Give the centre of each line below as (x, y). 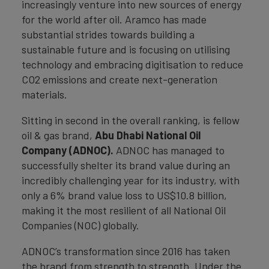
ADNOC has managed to (169, 150)
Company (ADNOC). (68, 150)
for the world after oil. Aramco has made (114, 19)
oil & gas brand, (58, 135)
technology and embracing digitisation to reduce (132, 64)
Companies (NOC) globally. (82, 225)
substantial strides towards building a (108, 34)
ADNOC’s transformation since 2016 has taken (126, 251)
